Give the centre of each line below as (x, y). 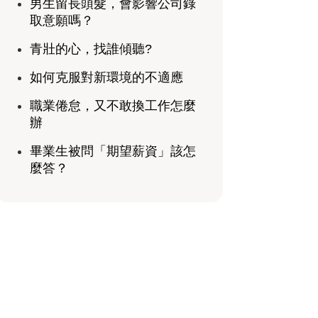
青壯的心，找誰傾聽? (91, 49)
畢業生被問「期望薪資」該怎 (113, 152)
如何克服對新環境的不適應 (106, 78)
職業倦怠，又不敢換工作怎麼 (113, 106)
